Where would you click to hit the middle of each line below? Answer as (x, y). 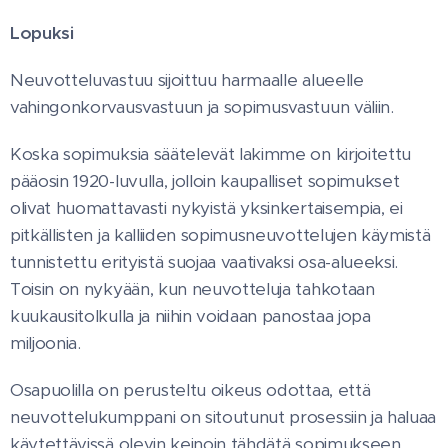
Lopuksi (42, 33)
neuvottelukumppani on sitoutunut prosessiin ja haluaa (223, 417)
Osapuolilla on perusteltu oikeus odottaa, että (190, 390)
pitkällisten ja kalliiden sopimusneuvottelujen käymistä (220, 235)
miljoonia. (45, 343)
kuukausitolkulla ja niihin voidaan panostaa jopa (190, 316)
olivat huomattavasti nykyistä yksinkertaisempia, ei (206, 208)
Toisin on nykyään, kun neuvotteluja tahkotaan (192, 289)
